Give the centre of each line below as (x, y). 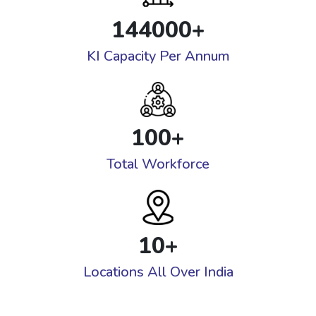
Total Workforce (158, 164)
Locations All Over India (158, 272)
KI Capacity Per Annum (158, 56)
